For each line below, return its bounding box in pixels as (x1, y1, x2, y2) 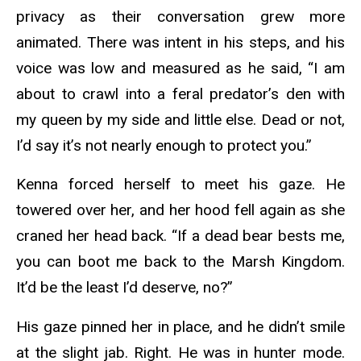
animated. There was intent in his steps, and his (16, 32, 345, 52)
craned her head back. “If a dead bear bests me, (16, 226, 345, 246)
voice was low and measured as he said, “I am (16, 58, 345, 77)
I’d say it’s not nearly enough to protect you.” (16, 135, 316, 155)
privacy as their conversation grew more (16, 6, 345, 26)
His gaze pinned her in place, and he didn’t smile (16, 317, 345, 337)
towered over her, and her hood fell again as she (16, 201, 345, 220)
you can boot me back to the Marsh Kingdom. (16, 252, 345, 272)
